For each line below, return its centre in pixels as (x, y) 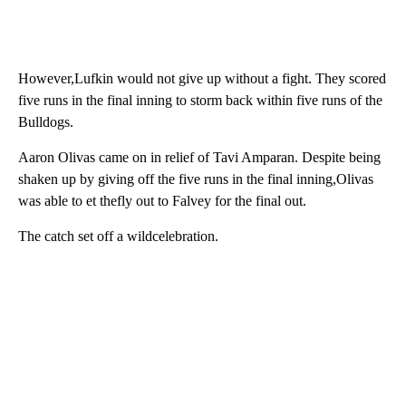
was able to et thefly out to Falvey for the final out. (162, 201)
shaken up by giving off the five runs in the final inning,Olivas (196, 179)
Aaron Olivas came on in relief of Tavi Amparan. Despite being (199, 158)
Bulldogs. (46, 122)
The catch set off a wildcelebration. (118, 237)
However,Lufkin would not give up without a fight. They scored (202, 79)
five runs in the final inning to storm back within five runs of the (200, 101)
